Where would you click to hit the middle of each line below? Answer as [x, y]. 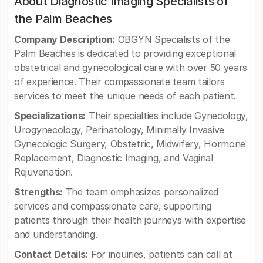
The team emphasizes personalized [141, 192]
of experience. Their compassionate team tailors [119, 82]
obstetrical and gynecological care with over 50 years [131, 68]
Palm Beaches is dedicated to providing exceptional [125, 53]
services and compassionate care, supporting [113, 206]
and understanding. [56, 234]
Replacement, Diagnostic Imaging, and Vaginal [114, 158]
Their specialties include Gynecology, [167, 116]
